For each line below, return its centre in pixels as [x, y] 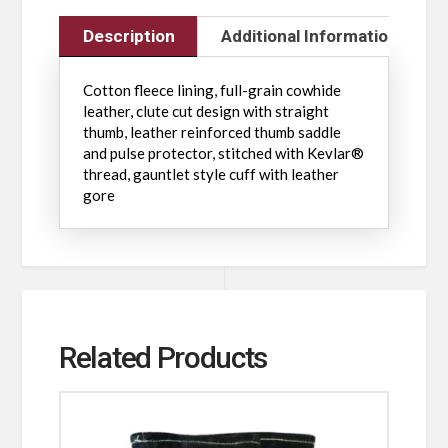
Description [128, 36]
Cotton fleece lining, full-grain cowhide [211, 89]
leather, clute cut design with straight [205, 110]
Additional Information [309, 36]
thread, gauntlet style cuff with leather [210, 173]
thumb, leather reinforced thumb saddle [211, 131]
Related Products [163, 358]
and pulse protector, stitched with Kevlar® [223, 152]
